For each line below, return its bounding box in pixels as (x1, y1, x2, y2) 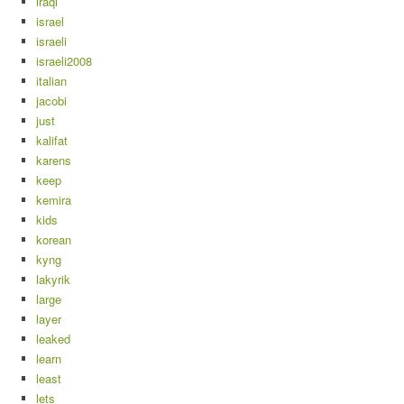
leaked (36, 330, 70, 348)
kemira (36, 191, 71, 209)
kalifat (36, 132, 68, 150)
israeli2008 (36, 52, 92, 70)
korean (36, 231, 71, 249)
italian (36, 72, 67, 90)
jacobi (36, 92, 67, 110)
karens (36, 151, 71, 170)
